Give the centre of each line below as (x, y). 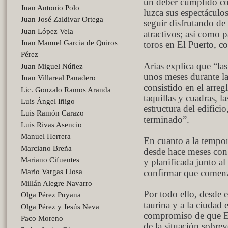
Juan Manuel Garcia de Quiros (69, 43)
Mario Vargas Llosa (52, 172)
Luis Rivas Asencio (51, 125)
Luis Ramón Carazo (52, 113)
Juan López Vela (47, 31)
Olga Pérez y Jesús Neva (60, 207)
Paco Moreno (42, 218)
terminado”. (166, 120)
